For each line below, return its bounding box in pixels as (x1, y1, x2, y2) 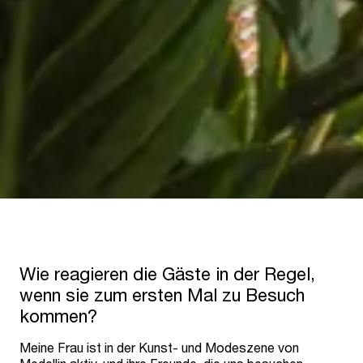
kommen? (19, 305, 97, 327)
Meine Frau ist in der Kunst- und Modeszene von (19, 340, 299, 356)
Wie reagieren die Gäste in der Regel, (19, 263, 315, 285)
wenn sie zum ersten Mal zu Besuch (19, 284, 305, 306)
